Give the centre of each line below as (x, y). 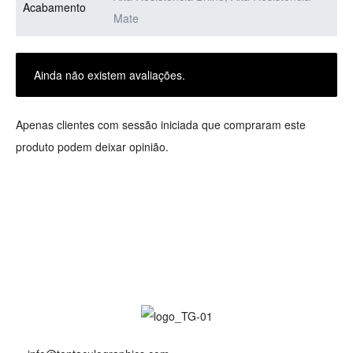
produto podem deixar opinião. (92, 146)
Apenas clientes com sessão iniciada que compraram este (161, 124)
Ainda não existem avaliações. (109, 74)
